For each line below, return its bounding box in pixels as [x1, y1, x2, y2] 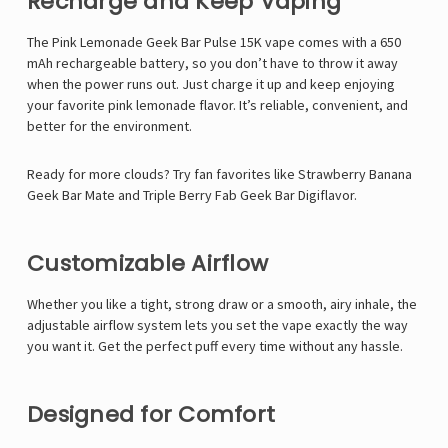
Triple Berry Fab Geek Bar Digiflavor [143, 186, 354, 205]
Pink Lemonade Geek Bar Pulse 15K [52, 33, 262, 52]
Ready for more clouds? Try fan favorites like [27, 165, 298, 184]
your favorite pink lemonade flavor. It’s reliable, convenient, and [27, 96, 408, 115]
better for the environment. [27, 117, 192, 136]
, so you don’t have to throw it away [185, 54, 398, 73]
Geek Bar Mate [27, 186, 115, 205]
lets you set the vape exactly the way [182, 316, 408, 335]
